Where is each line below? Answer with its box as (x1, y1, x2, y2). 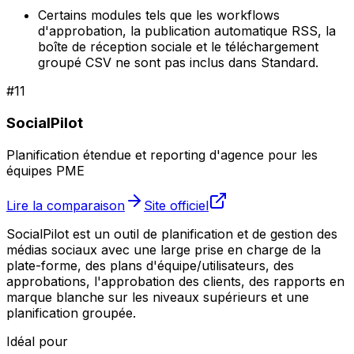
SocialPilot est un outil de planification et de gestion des (6, 225, 337, 242)
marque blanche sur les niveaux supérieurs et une (6, 288, 309, 305)
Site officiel (144, 197, 209, 213)
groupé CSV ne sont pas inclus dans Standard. (38, 55, 318, 71)
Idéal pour (6, 333, 68, 349)
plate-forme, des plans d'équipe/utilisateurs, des (6, 257, 294, 273)
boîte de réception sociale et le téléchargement (38, 39, 318, 55)
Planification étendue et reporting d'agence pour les (6, 146, 318, 163)
